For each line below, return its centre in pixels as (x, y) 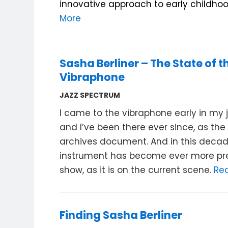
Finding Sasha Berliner (121, 215)
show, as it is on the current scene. (137, 170)
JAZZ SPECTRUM (90, 95)
